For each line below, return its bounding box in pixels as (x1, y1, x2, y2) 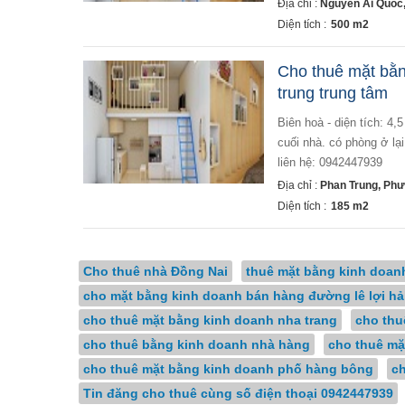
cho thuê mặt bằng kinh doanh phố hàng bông (83, 362, 373, 376)
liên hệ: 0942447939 (278, 155, 382, 169)
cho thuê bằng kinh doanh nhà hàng (83, 337, 310, 352)
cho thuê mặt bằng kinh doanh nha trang (83, 313, 337, 327)
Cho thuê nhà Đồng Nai (83, 264, 228, 278)
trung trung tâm (278, 84, 388, 102)
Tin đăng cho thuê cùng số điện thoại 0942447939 (83, 386, 393, 400)
